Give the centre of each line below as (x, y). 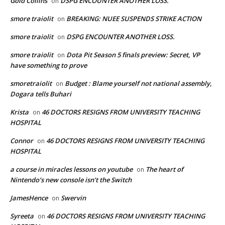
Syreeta (22, 216)
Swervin (73, 198)
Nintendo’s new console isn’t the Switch (71, 180)
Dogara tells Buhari (41, 94)
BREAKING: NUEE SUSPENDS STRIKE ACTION (134, 18)
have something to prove (48, 65)
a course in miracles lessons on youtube (71, 169)
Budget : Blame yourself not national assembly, (138, 83)
